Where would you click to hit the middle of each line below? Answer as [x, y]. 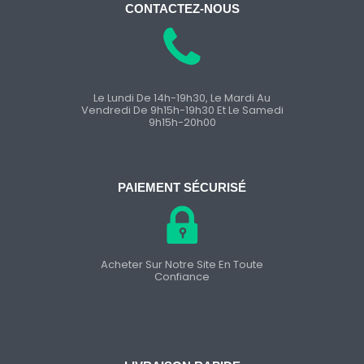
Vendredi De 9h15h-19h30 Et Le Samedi [182, 110]
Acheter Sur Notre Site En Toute [182, 264]
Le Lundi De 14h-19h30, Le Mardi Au [182, 97]
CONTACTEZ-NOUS [182, 9]
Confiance [182, 276]
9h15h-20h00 [182, 122]
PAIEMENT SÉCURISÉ [182, 188]
